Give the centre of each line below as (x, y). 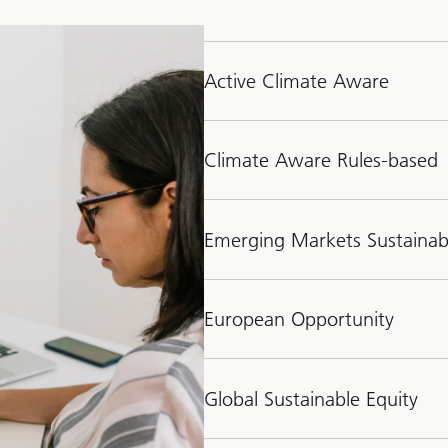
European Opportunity (299, 319)
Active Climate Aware (296, 81)
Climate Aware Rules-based (321, 160)
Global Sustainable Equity (311, 398)
